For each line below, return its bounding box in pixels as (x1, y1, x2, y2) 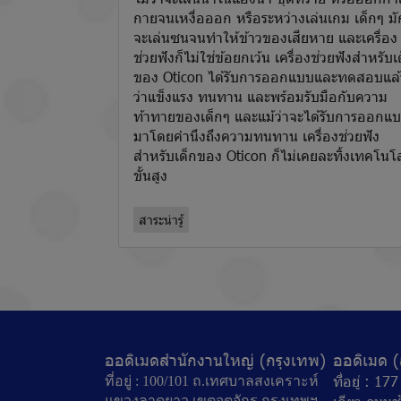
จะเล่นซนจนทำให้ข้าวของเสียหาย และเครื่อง (133, 27, 397, 47)
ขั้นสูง (133, 165, 167, 184)
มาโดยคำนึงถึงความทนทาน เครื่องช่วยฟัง (133, 125, 380, 145)
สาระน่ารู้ (139, 210, 183, 228)
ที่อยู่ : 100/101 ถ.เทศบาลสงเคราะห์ (105, 372, 319, 388)
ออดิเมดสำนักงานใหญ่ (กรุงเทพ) (105, 348, 326, 370)
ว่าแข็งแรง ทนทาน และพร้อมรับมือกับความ (133, 86, 388, 106)
